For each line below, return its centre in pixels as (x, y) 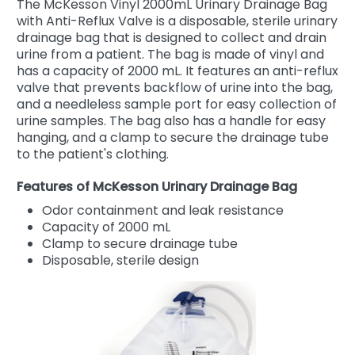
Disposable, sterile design (120, 260)
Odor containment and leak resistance (163, 210)
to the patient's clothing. (93, 154)
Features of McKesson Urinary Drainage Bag (157, 186)
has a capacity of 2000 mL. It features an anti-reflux (177, 71)
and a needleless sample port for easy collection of (177, 104)
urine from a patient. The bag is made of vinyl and (170, 54)
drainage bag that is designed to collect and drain (172, 37)
